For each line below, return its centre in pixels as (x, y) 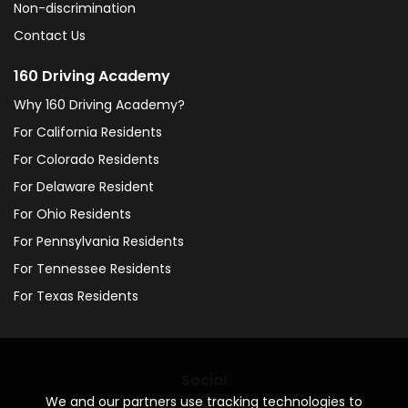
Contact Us (50, 36)
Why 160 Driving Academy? (99, 105)
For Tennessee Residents (92, 269)
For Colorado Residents (87, 159)
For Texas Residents (76, 296)
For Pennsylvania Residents (99, 241)
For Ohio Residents (72, 214)
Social (204, 380)
